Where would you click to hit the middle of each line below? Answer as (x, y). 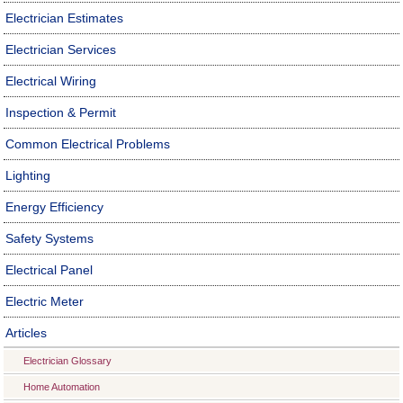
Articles (26, 333)
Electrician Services (61, 49)
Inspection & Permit (61, 112)
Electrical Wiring (51, 81)
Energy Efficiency (54, 207)
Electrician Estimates (64, 18)
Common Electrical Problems (88, 144)
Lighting (28, 175)
